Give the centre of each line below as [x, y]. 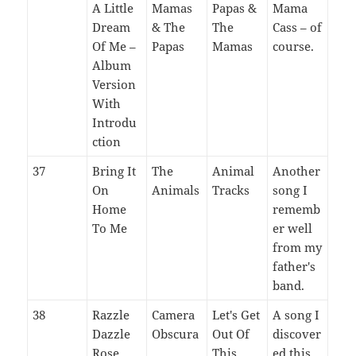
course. [294, 46]
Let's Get [236, 314]
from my [298, 247]
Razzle [111, 314]
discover [297, 333]
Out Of [231, 333]
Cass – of [298, 27]
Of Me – [114, 46]
